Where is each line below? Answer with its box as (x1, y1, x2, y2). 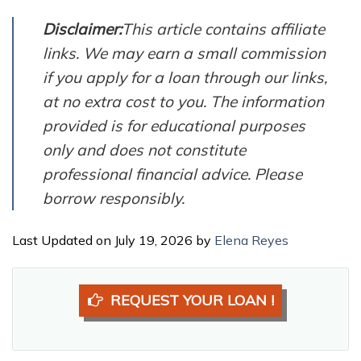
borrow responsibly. (43, 188, 185, 208)
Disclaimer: (43, 19, 122, 39)
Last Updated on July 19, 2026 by (12, 231, 214, 248)
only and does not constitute (43, 139, 246, 160)
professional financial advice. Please (43, 164, 302, 184)
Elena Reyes (214, 231, 288, 248)
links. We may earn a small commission (43, 43, 326, 63)
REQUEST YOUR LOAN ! (110, 290, 274, 309)
